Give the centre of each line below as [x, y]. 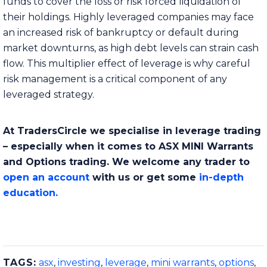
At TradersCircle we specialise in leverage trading [132, 131]
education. [30, 193]
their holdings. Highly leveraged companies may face [128, 17]
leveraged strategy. [49, 94]
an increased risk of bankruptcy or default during [121, 32]
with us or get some [144, 177]
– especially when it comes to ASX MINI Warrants [128, 146]
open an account [46, 177]
